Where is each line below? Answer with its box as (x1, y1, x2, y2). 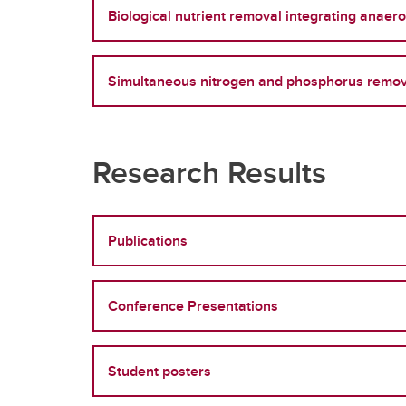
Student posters (108, 360, 211, 382)
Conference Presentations (108, 295, 278, 316)
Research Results (92, 149, 326, 195)
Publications (108, 229, 188, 251)
